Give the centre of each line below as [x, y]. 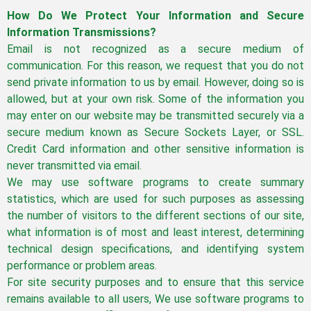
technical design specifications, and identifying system [155, 249]
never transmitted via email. [74, 166]
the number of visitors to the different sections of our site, [155, 216]
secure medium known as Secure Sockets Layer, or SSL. [155, 133]
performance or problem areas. [82, 266]
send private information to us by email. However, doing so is [155, 83]
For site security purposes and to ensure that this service [155, 283]
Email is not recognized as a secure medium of [155, 49]
